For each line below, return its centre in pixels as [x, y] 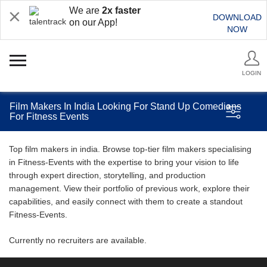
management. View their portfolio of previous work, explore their [129, 188]
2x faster [121, 10]
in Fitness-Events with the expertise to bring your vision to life [124, 162]
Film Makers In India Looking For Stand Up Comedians [125, 106]
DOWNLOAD [237, 17]
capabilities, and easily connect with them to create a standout [126, 201]
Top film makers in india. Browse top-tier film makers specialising [130, 149]
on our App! [93, 22]
